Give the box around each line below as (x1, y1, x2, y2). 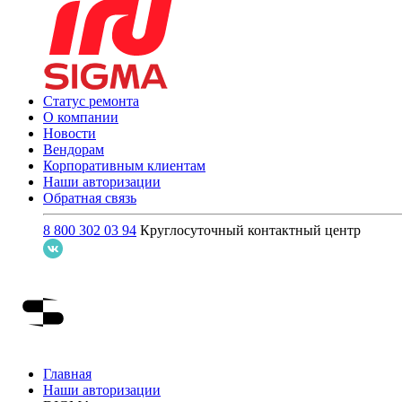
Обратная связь (43, 189, 136, 205)
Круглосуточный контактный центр (140, 222, 361, 238)
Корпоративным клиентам (43, 157, 205, 173)
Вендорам (43, 141, 104, 157)
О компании (43, 109, 118, 125)
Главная (43, 365, 92, 381)
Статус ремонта (43, 92, 139, 109)
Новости (43, 125, 96, 141)
